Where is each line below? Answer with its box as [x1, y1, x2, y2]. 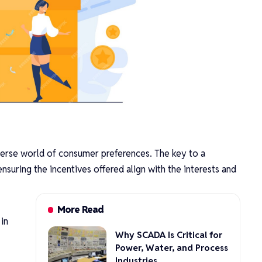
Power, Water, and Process [115, 242, 228, 254]
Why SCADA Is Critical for [115, 229, 222, 241]
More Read [57, 203, 104, 216]
